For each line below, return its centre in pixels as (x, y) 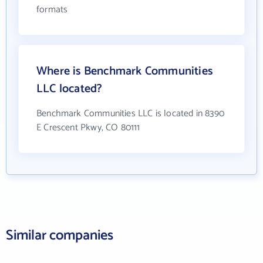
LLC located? (70, 89)
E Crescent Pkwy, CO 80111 (88, 127)
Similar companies (60, 235)
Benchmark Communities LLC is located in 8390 (130, 113)
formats (52, 9)
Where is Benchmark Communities (125, 71)
